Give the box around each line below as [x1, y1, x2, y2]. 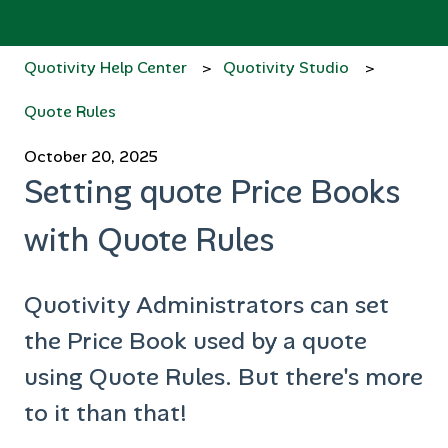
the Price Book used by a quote [24, 324, 367, 356]
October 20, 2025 [24, 146, 158, 168]
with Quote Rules [24, 219, 275, 262]
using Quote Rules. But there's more [24, 360, 423, 392]
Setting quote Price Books [24, 171, 401, 214]
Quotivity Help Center [24, 56, 187, 78]
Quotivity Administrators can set [24, 288, 389, 320]
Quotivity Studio [223, 56, 350, 78]
